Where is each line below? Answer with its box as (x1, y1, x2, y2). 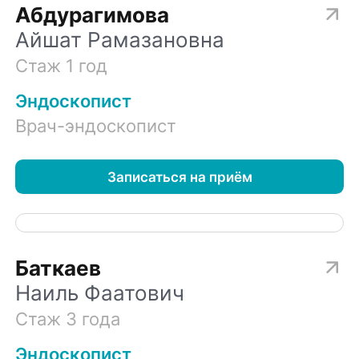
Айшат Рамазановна (15, 27, 225, 53)
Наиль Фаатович (15, 280, 185, 305)
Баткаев (15, 255, 102, 280)
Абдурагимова (15, 2, 170, 28)
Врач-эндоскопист (15, 115, 177, 136)
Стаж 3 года (15, 308, 121, 329)
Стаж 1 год (15, 54, 108, 76)
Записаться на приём (107, 168, 252, 185)
